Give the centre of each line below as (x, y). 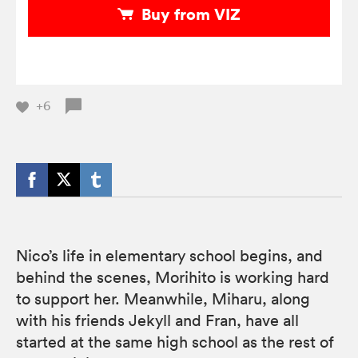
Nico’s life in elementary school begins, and (169, 255)
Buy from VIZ (191, 14)
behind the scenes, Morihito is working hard (173, 277)
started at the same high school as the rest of (175, 342)
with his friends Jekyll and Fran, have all (157, 320)
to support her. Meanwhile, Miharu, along (163, 298)
